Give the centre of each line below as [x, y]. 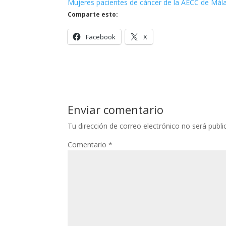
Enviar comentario [116, 109]
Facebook [101, 37]
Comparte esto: [93, 14]
